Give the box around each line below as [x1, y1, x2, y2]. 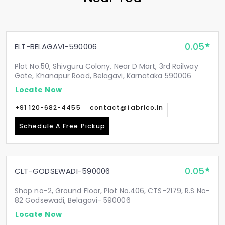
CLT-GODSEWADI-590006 [15, 166, 110, 176]
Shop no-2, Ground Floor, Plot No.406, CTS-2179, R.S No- [15, 186, 210, 196]
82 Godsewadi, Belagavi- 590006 [15, 195, 131, 205]
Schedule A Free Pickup [19, 122, 106, 130]
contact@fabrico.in [89, 103, 164, 112]
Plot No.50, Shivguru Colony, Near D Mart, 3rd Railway [15, 61, 198, 71]
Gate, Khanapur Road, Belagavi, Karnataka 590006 [15, 71, 192, 81]
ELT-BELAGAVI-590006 [15, 41, 97, 52]
